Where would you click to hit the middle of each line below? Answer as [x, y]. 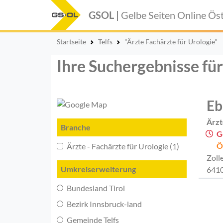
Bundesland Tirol [95, 188]
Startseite [71, 42]
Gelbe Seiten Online [165, 15]
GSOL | [105, 15]
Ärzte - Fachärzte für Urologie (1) [122, 146]
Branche [76, 127]
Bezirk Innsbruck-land [104, 204]
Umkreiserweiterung [98, 169]
